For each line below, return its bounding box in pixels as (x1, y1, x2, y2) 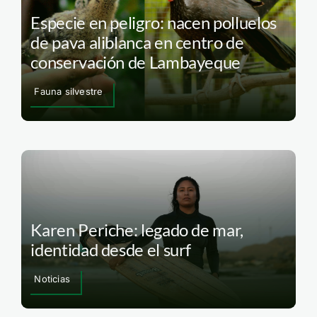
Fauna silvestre (34, 85, 103, 97)
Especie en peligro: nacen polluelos (30, 11, 277, 33)
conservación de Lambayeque (30, 51, 241, 72)
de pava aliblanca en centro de (30, 31, 244, 52)
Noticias (34, 273, 70, 285)
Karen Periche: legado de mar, (30, 219, 243, 241)
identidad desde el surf (30, 239, 192, 260)
